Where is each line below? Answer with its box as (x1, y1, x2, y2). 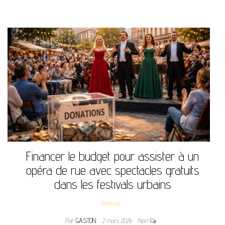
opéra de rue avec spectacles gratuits (26, 162, 199, 178)
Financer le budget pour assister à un (26, 148, 199, 164)
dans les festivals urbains (54, 176, 171, 192)
